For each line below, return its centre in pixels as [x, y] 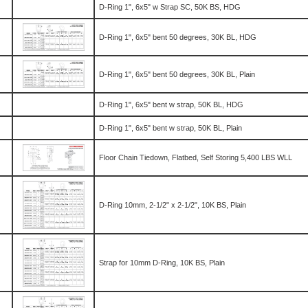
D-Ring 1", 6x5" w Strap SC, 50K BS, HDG [170, 7]
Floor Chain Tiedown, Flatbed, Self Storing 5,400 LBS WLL [196, 157]
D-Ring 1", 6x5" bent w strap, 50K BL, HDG [171, 104]
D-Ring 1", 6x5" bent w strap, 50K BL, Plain [170, 128]
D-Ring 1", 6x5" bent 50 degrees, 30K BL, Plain [177, 74]
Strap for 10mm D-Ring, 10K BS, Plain [162, 263]
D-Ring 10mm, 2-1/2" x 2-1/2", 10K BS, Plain [173, 205]
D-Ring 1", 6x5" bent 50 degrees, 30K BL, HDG [178, 37]
